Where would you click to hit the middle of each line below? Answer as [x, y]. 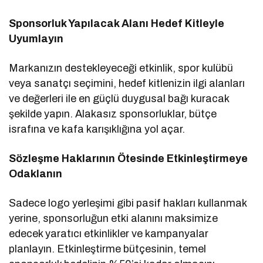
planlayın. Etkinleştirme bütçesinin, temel [108, 249]
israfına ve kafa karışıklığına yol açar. [97, 129]
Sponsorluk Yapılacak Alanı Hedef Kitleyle [117, 23]
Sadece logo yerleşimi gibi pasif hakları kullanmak [128, 203]
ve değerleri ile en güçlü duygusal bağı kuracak [119, 98]
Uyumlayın [36, 38]
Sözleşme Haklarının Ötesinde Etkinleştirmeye [129, 158]
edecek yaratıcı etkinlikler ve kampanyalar [109, 233]
